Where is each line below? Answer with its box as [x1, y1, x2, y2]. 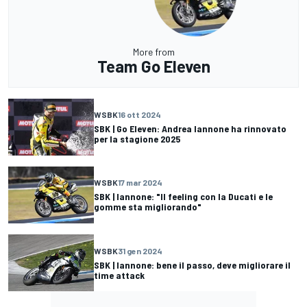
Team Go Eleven [97, 56, 210, 76]
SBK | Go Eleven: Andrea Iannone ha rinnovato [94, 123, 286, 135]
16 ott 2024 [118, 110, 161, 120]
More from [132, 45, 175, 58]
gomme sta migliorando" [94, 201, 201, 213]
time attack [94, 269, 145, 281]
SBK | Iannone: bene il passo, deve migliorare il [94, 258, 291, 271]
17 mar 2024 [118, 177, 162, 188]
